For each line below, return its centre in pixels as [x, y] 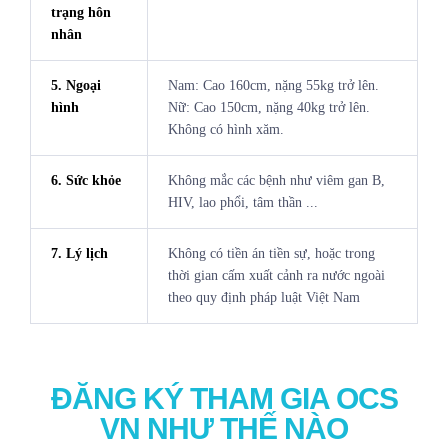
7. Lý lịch [79, 254]
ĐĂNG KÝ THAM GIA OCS [224, 398]
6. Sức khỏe [85, 181]
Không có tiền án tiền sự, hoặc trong [271, 254]
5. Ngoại [75, 86]
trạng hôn [80, 13]
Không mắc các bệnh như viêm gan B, [276, 181]
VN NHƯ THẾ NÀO [224, 428]
